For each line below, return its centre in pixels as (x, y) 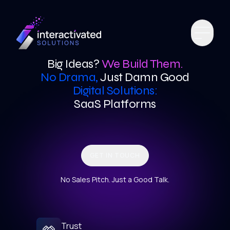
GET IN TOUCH (115, 155)
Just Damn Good (145, 77)
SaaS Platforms (115, 104)
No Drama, (69, 77)
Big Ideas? (73, 64)
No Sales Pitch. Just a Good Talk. (115, 179)
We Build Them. (142, 64)
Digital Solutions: (115, 91)
